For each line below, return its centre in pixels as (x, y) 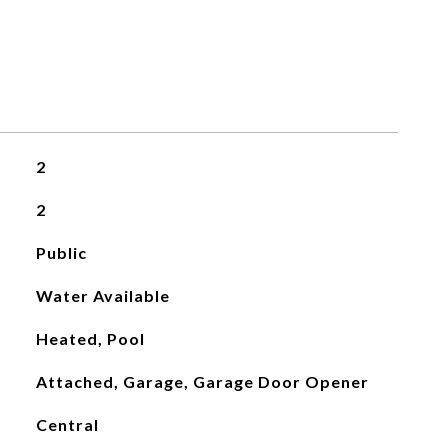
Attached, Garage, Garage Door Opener (202, 381)
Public (61, 252)
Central (67, 424)
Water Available (102, 295)
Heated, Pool (90, 338)
